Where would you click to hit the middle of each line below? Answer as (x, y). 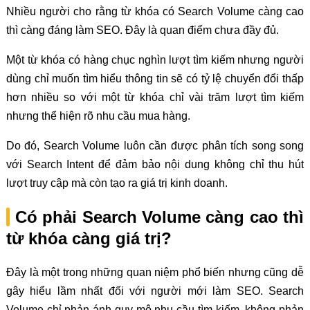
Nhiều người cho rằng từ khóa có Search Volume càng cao (155, 12)
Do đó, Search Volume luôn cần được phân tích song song (155, 146)
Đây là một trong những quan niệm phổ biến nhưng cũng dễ (155, 273)
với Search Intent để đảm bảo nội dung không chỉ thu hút (155, 165)
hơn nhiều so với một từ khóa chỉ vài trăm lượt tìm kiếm (155, 98)
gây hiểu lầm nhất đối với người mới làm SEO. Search (155, 291)
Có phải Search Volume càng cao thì (159, 217)
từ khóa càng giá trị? (89, 239)
